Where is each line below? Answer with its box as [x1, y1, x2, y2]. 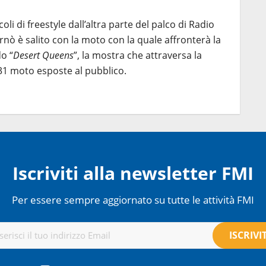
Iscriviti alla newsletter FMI [12, 160, 254, 185]
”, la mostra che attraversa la [74, 48, 202, 62]
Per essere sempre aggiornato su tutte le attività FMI [12, 192, 254, 207]
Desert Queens [13, 48, 74, 62]
